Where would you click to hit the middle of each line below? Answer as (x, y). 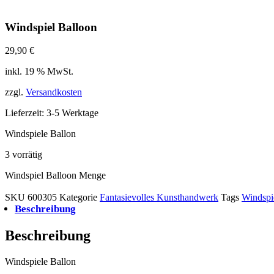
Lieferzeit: (26, 113)
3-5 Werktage (72, 113)
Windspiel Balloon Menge (55, 176)
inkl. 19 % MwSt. (39, 72)
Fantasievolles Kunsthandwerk (159, 198)
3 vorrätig (24, 155)
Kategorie (78, 198)
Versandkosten (54, 92)
